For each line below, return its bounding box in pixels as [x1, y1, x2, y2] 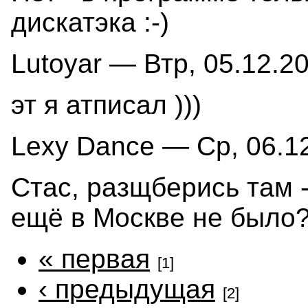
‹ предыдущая [38, 274, 215, 304]
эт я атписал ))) [11, 89, 201, 120]
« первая [38, 243, 150, 274]
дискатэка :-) [11, 7, 169, 37]
